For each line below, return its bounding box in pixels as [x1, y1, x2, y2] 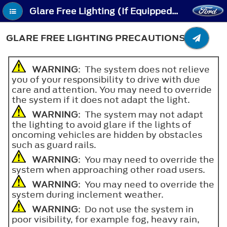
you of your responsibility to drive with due [12, 73, 200, 86]
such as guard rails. [12, 138, 96, 151]
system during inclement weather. [12, 188, 164, 201]
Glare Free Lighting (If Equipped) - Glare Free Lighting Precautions [172, 5, 179, 18]
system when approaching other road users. [12, 163, 205, 176]
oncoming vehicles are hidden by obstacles [12, 128, 202, 141]
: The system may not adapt [78, 108, 203, 121]
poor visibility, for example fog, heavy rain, [12, 213, 200, 225]
